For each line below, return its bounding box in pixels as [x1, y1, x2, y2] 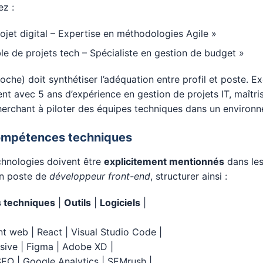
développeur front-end [49, 170, 150, 182]
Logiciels [100, 197, 140, 208]
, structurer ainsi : [150, 170, 227, 182]
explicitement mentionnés [104, 156, 224, 167]
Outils [64, 197, 91, 208]
